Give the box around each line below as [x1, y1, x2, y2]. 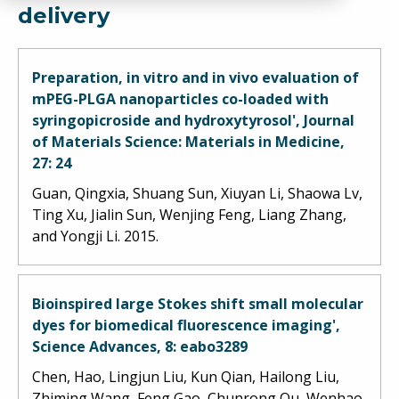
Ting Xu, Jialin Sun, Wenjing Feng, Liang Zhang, [32, 204, 346, 224]
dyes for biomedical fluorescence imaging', [32, 314, 340, 335]
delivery [18, 2, 110, 28]
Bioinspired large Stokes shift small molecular [32, 293, 363, 313]
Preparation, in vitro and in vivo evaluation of [32, 67, 359, 87]
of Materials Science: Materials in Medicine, [32, 131, 345, 151]
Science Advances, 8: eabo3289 [32, 336, 248, 356]
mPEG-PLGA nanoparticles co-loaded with [32, 88, 329, 109]
